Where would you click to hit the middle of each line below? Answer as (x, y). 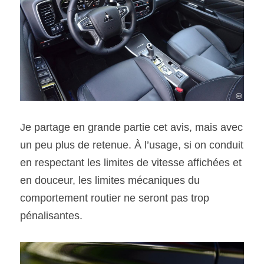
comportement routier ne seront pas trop (115, 198)
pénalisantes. (51, 215)
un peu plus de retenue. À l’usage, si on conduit (132, 145)
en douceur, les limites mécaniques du (110, 180)
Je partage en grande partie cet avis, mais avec (131, 127)
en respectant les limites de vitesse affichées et (131, 162)
